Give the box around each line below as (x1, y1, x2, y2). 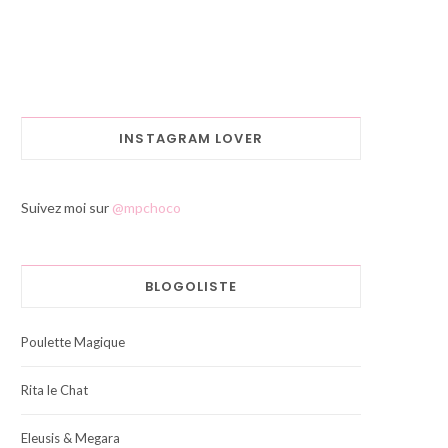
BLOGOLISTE (144, 277, 238, 297)
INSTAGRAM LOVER (119, 129, 263, 149)
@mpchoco (112, 199, 181, 217)
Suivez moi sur (21, 199, 112, 217)
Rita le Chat (21, 382, 88, 399)
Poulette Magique (21, 334, 125, 351)
